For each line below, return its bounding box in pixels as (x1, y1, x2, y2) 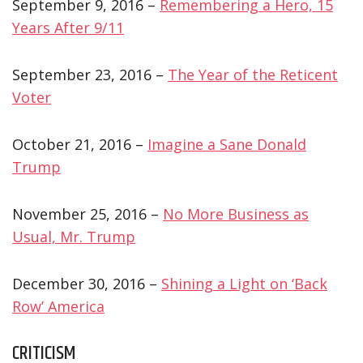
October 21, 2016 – (12, 134, 147, 154)
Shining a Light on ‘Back (161, 273, 327, 293)
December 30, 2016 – (12, 273, 161, 293)
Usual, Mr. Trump (12, 226, 135, 246)
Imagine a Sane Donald (147, 134, 306, 154)
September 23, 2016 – (12, 64, 168, 84)
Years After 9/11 (12, 17, 124, 37)
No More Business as (163, 203, 309, 224)
